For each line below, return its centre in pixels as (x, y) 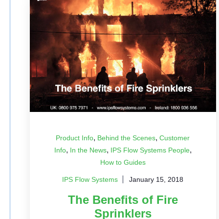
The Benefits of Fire (123, 200)
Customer (175, 138)
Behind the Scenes (127, 138)
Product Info (75, 138)
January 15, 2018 (156, 179)
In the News (88, 150)
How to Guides (123, 162)
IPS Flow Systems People (150, 150)
